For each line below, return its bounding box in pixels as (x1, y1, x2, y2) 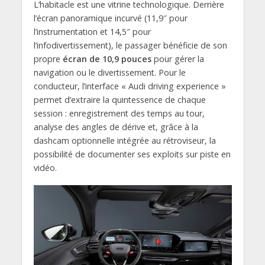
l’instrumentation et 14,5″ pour (33, 26, 151, 37)
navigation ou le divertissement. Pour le (33, 67, 186, 78)
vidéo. (33, 162, 57, 173)
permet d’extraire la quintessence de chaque (33, 94, 206, 105)
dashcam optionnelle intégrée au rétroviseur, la (33, 135, 216, 146)
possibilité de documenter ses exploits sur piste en (33, 148, 231, 160)
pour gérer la (151, 53, 204, 64)
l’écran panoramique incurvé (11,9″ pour (33, 12, 188, 24)
